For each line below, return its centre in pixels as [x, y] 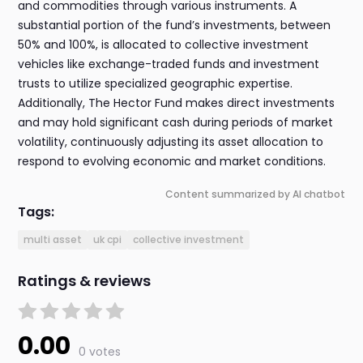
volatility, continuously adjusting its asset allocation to [171, 142]
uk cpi [108, 240]
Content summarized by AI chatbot [255, 194]
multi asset [53, 240]
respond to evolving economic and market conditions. [172, 162]
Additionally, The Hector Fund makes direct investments [177, 103]
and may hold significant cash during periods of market [176, 123]
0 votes [100, 352]
